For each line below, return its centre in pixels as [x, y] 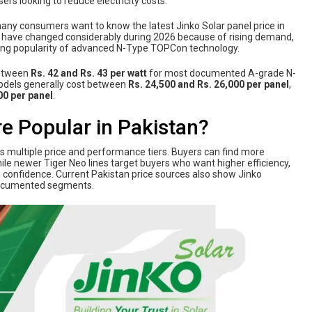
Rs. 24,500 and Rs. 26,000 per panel [209, 85]
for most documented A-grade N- [221, 73]
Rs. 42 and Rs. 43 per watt [89, 73]
